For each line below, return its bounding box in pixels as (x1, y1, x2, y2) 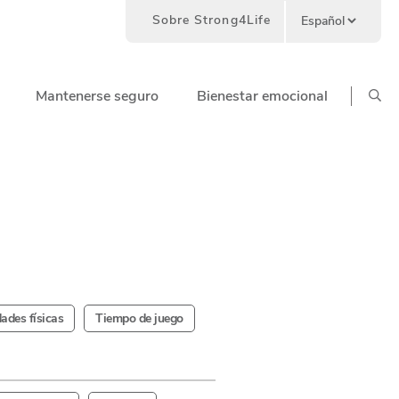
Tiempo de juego (95, 310, 183, 327)
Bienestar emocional (197, 86, 328, 106)
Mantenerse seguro (36, 86, 159, 106)
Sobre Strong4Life (151, 12, 271, 28)
